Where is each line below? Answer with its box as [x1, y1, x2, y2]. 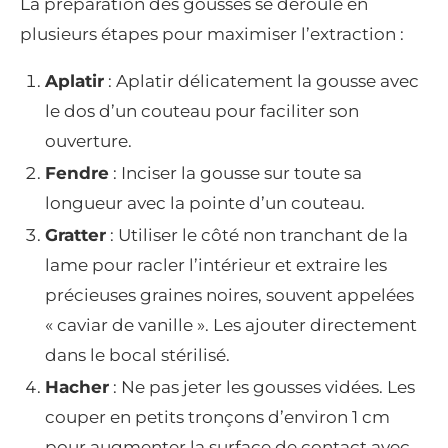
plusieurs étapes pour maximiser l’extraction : [20, 24, 404, 45]
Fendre [45, 163, 109, 184]
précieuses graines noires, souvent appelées [45, 285, 414, 306]
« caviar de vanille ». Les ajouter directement [45, 315, 417, 336]
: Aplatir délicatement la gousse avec [104, 71, 419, 92]
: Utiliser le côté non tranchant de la [106, 225, 408, 246]
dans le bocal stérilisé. [45, 345, 230, 366]
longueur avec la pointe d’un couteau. [45, 193, 365, 214]
